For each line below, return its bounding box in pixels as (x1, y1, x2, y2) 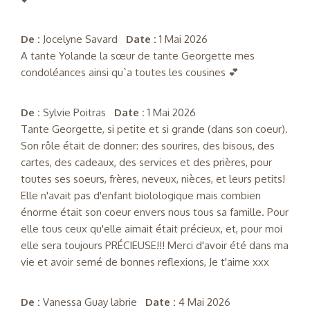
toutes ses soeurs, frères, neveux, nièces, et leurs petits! (21, 172, 285, 186)
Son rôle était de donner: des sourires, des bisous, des (21, 139, 275, 153)
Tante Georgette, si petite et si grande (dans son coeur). (21, 122, 288, 136)
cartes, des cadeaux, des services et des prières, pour (21, 156, 272, 170)
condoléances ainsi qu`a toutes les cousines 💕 (21, 66, 239, 80)
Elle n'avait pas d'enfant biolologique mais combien (21, 189, 261, 203)
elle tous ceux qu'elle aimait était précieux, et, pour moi (21, 222, 282, 236)
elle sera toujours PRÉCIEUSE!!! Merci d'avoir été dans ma (21, 239, 289, 253)
